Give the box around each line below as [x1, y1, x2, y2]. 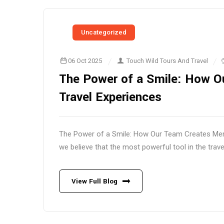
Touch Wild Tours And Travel [126, 57, 208, 64]
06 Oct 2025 [68, 57, 102, 64]
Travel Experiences [59, 88, 161, 106]
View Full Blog [71, 176, 117, 186]
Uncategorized [81, 28, 126, 36]
